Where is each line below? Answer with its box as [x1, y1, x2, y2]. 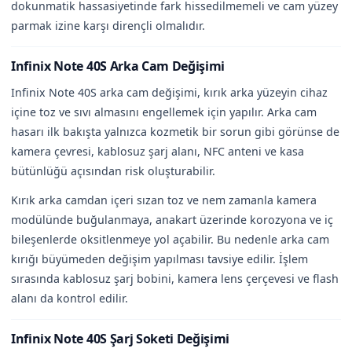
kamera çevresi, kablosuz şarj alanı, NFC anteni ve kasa [11, 143, 304, 159]
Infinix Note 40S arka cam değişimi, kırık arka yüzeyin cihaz [11, 84, 328, 100]
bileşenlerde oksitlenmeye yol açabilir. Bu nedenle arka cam [11, 231, 329, 247]
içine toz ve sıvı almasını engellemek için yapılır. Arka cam [11, 104, 317, 119]
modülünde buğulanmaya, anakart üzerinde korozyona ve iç [11, 211, 333, 227]
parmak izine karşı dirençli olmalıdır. [11, 17, 205, 33]
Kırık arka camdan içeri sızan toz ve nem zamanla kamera [11, 192, 317, 207]
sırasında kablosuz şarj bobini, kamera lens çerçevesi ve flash [11, 270, 339, 286]
